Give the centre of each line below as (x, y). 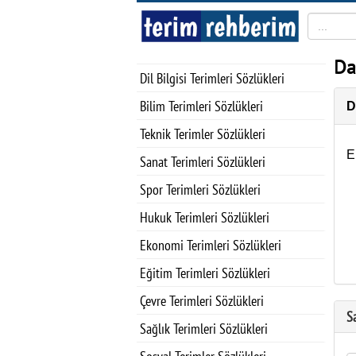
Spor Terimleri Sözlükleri (200, 190)
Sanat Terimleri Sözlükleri (203, 162)
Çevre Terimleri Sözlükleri (202, 301)
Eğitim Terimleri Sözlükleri (205, 273)
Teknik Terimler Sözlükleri (203, 134)
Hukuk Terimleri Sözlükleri (205, 217)
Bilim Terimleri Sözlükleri (201, 106)
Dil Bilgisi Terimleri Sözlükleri (212, 78)
